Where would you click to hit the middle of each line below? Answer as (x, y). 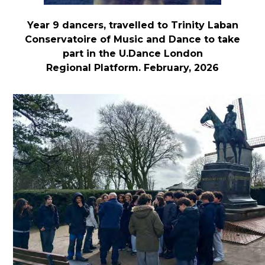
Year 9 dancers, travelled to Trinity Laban (132, 25)
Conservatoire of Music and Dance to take (132, 40)
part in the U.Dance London (132, 54)
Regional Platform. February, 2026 (132, 68)
